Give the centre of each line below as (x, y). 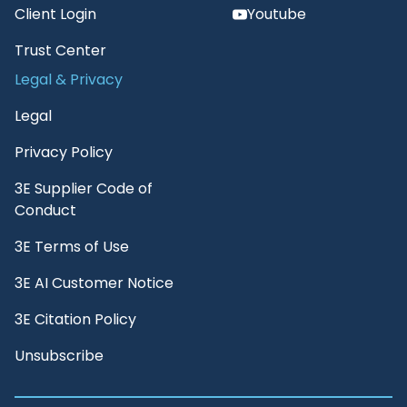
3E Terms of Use (72, 247)
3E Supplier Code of (84, 189)
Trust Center (60, 51)
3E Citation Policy (75, 320)
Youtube (277, 15)
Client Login (55, 15)
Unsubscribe (59, 356)
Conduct (45, 211)
